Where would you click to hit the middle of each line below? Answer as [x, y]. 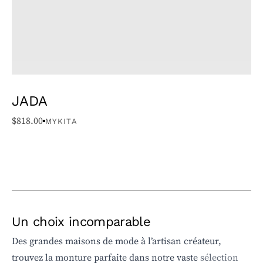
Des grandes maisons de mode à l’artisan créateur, [117, 241]
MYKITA [61, 121]
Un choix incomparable [81, 221]
